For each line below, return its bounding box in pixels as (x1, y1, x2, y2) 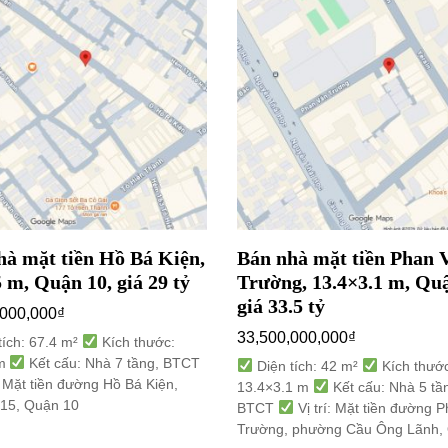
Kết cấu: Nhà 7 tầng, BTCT (25, 355, 201, 372)
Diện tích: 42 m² (252, 358, 362, 375)
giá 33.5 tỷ (237, 295, 325, 318)
